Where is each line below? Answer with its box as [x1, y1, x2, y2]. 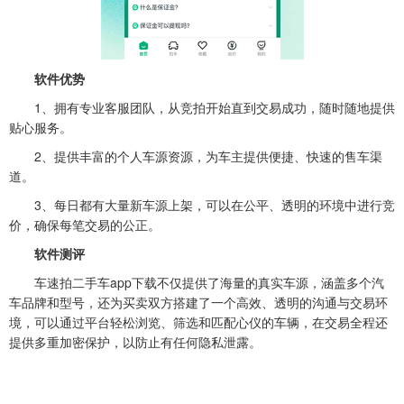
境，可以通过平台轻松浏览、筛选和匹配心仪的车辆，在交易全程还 [9, 313, 388, 331]
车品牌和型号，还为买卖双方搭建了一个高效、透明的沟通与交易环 [9, 293, 388, 311]
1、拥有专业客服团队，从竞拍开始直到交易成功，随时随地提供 [9, 98, 395, 116]
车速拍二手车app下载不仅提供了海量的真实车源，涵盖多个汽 [9, 273, 384, 291]
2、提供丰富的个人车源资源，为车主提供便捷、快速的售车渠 [9, 147, 382, 165]
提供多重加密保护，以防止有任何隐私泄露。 [9, 333, 262, 351]
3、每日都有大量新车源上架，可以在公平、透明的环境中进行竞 [9, 196, 395, 214]
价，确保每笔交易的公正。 [9, 216, 161, 234]
